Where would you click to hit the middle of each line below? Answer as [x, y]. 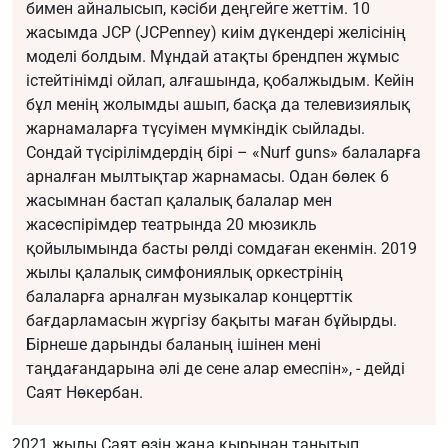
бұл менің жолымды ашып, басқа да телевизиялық [218, 105]
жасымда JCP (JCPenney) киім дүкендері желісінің [216, 33]
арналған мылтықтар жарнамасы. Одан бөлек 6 [207, 177]
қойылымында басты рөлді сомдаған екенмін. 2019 [221, 249]
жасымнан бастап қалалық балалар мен [179, 201]
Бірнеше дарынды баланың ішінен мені [173, 345]
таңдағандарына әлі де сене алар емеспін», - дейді [215, 369]
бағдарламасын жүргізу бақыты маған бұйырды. [211, 321]
